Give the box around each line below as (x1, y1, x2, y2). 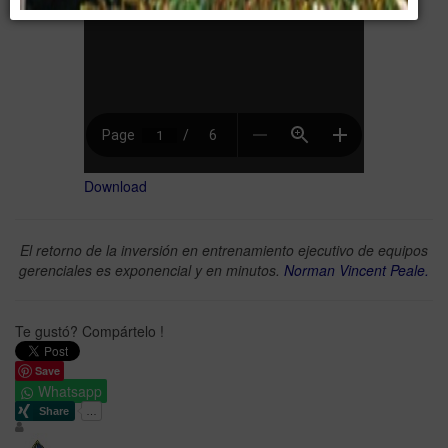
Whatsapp (38, 380, 102, 401)
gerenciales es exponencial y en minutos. (19, 259, 284, 280)
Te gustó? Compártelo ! (15, 320, 164, 341)
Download (84, 175, 147, 196)
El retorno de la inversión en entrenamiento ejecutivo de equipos (20, 239, 428, 260)
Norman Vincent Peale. (284, 259, 429, 280)
